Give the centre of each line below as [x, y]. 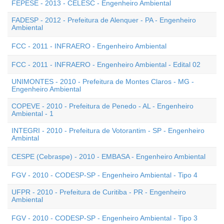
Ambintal [25, 138]
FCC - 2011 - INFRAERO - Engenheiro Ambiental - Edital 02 [106, 64]
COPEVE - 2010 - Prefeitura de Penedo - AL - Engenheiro [102, 106]
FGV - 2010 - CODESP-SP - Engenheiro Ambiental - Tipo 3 [104, 218]
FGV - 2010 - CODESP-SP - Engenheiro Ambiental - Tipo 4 [104, 175]
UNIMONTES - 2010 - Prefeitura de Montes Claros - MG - [103, 81]
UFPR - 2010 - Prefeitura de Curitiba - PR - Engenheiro [99, 192]
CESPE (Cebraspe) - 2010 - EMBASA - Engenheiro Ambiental [108, 156]
